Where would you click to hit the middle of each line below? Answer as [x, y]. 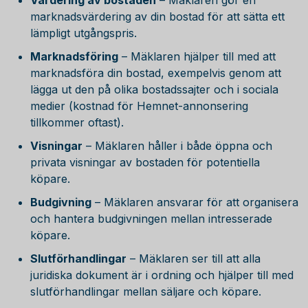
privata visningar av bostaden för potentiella [145, 162]
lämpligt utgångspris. [84, 33]
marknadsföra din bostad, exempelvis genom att [156, 73]
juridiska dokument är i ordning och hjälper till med [162, 275]
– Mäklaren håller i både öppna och [177, 146]
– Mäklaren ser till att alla [194, 258]
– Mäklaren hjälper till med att [197, 56]
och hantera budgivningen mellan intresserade [151, 219]
